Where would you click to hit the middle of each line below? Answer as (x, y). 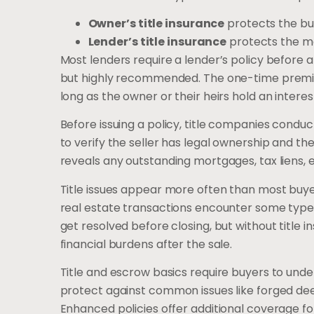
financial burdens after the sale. (146, 244)
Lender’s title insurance (157, 42)
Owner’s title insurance (156, 24)
